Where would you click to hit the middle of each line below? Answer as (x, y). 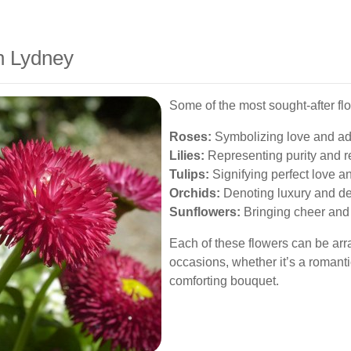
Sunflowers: (205, 212)
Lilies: (187, 156)
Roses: (190, 137)
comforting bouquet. (224, 281)
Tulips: (189, 174)
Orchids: (195, 193)
